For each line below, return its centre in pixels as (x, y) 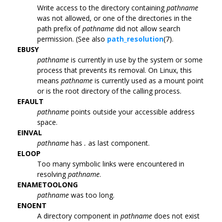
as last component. (118, 143)
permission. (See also (72, 39)
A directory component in (79, 216)
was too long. (92, 195)
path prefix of (60, 28)
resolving (53, 174)
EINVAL (30, 132)
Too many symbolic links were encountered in (111, 164)
